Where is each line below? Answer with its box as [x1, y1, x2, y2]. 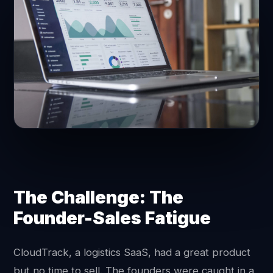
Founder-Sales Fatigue [13, 207, 211, 229]
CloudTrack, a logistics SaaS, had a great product [13, 246, 251, 259]
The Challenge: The [13, 186, 184, 208]
